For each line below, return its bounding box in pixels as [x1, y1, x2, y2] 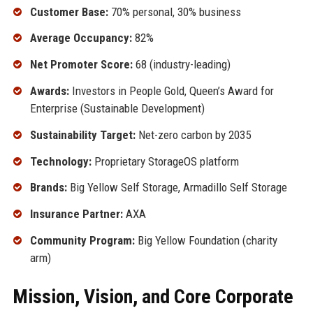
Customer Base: [29, 4, 108, 19]
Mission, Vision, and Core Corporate [12, 284, 293, 308]
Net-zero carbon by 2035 [135, 127, 251, 142]
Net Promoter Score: [29, 57, 133, 72]
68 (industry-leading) [132, 57, 231, 72]
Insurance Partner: [29, 207, 123, 221]
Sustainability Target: [29, 127, 136, 142]
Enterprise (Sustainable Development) [29, 101, 205, 115]
